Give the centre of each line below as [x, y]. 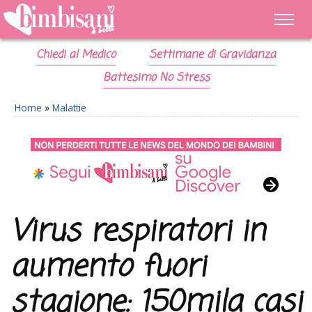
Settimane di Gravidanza [212, 55]
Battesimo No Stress [156, 78]
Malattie [69, 108]
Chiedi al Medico [76, 55]
